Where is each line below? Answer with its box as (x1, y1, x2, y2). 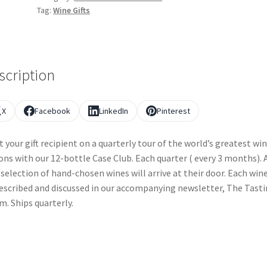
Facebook (34, 105, 70, 117)
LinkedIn (98, 105, 128, 117)
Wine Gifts (53, 4, 91, 15)
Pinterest (156, 105, 190, 117)
